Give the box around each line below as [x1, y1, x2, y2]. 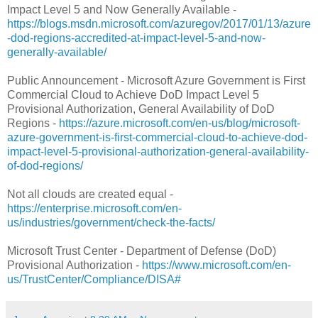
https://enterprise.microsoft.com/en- [7, 202, 182, 214]
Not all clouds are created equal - [7, 187, 173, 200]
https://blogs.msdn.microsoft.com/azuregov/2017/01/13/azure [7, 17, 311, 30]
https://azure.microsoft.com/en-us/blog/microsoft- [59, 116, 300, 129]
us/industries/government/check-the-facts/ [7, 216, 215, 229]
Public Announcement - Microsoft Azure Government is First [7, 74, 305, 87]
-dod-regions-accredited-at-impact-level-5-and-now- [7, 31, 265, 44]
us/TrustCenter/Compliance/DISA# [7, 273, 181, 285]
